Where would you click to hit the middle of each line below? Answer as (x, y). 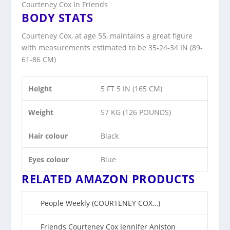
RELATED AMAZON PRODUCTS (108, 178)
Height (40, 88)
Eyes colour (49, 159)
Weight (41, 112)
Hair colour (48, 136)
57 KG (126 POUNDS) (136, 112)
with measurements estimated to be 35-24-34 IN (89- (112, 47)
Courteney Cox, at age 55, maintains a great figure (107, 35)
